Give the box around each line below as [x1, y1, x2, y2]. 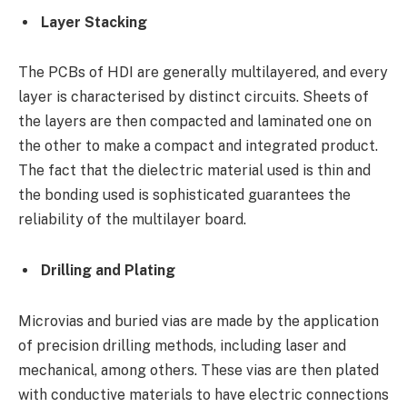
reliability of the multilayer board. [18, 211, 246, 229]
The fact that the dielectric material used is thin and [18, 162, 371, 180]
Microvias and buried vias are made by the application [18, 312, 379, 330]
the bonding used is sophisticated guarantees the [18, 186, 351, 204]
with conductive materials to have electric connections [18, 385, 389, 403]
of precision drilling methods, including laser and [18, 336, 346, 354]
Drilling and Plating [41, 262, 175, 280]
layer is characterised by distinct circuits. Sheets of [18, 88, 369, 106]
